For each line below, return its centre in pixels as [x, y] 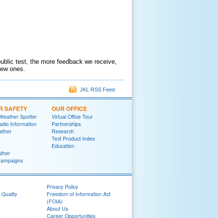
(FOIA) [55, 201]
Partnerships [66, 124]
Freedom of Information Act [79, 194]
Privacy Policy [62, 187]
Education [63, 146]
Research [63, 131]
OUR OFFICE [69, 109]
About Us [57, 209]
